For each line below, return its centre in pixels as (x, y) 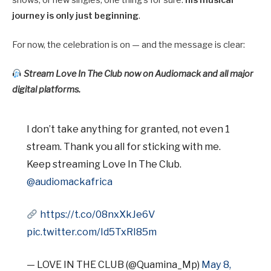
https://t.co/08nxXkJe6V (97, 214)
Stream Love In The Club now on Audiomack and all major (139, 74)
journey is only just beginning (75, 15)
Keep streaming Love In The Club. (104, 164)
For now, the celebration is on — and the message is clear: (129, 45)
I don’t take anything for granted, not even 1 (129, 129)
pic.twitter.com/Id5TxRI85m (92, 232)
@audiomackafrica (70, 182)
